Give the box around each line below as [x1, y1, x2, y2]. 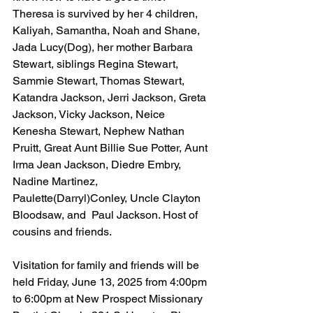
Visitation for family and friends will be [13, 258, 202, 272]
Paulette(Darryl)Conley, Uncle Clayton [13, 191, 203, 205]
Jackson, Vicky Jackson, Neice [13, 107, 168, 121]
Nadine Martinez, [13, 174, 101, 188]
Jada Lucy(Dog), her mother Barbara [13, 40, 196, 54]
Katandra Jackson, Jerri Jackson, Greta [13, 90, 209, 104]
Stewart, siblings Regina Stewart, [13, 57, 181, 71]
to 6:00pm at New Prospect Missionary [13, 291, 205, 305]
